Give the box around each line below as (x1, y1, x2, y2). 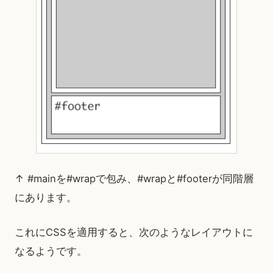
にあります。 (15, 191, 77, 204)
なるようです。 (15, 245, 87, 258)
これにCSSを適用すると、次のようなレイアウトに (15, 226, 253, 239)
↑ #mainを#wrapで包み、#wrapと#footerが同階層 (15, 172, 253, 185)
